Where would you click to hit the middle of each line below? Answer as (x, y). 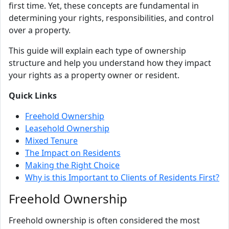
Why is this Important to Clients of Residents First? (122, 177)
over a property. (40, 30)
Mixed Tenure (51, 141)
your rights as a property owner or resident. (94, 75)
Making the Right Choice (72, 165)
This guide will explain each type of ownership (97, 51)
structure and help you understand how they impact (110, 63)
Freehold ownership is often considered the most (104, 220)
